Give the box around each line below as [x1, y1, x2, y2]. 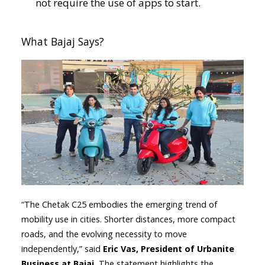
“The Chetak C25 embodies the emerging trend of [21, 198, 217, 210]
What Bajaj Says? [21, 34, 104, 49]
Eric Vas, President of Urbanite [103, 243, 234, 254]
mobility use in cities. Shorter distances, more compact [21, 213, 235, 225]
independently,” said [21, 243, 103, 254]
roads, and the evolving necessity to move [21, 228, 187, 240]
